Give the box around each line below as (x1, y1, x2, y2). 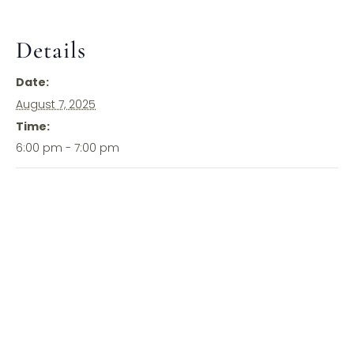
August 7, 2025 (16, 96, 96, 112)
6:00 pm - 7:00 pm (16, 139, 119, 156)
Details (16, 35, 86, 65)
